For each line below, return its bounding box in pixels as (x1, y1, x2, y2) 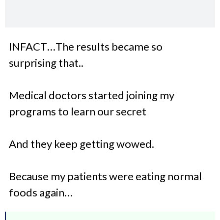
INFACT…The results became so (9, 40, 163, 54)
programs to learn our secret (9, 105, 146, 118)
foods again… (9, 186, 73, 199)
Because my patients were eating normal (9, 169, 202, 183)
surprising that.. (9, 56, 83, 70)
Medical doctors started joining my (9, 88, 174, 102)
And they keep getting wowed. (9, 137, 154, 151)
